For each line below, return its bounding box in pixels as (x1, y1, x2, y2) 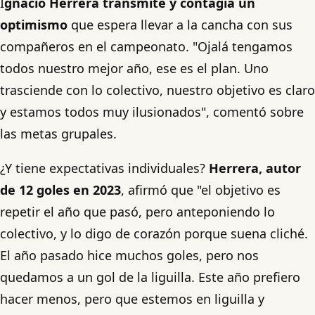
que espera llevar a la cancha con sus (67, 15, 292, 33)
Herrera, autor (209, 159, 301, 176)
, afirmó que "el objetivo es (121, 181, 281, 198)
